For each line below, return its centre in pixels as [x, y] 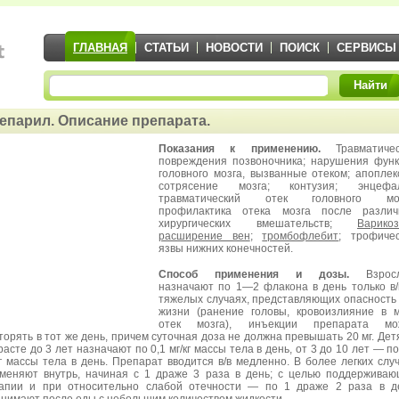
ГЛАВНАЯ [100, 48]
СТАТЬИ [167, 48]
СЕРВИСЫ [366, 48]
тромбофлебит [301, 236]
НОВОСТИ [234, 48]
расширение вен [204, 236]
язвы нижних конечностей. [226, 248]
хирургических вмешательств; [258, 224]
